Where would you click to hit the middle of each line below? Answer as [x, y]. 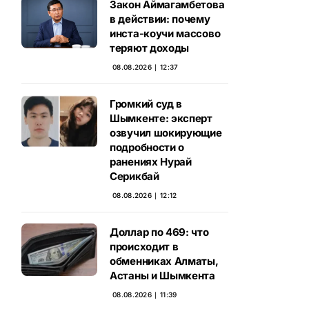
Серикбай [134, 176]
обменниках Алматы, [164, 261]
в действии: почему [160, 19]
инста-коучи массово [165, 33]
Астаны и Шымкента [162, 276]
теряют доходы [150, 48]
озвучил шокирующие [166, 133]
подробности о [147, 147]
